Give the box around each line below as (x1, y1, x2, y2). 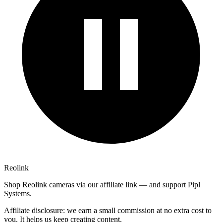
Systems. (4, 189, 32, 198)
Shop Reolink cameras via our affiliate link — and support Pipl (4, 180, 200, 189)
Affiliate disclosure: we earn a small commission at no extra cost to (4, 206, 212, 215)
